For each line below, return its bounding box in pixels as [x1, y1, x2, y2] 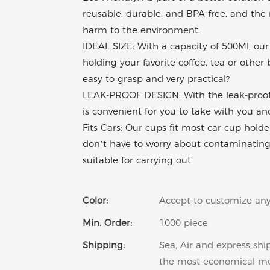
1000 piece [159, 217, 208, 229]
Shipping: [83, 239, 125, 251]
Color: [83, 195, 108, 207]
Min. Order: [83, 217, 132, 229]
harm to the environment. [83, 24, 200, 36]
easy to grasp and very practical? [83, 73, 230, 85]
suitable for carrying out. [83, 154, 193, 166]
